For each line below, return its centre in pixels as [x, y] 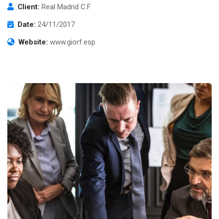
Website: [33, 42]
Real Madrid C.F [66, 7]
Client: [29, 7]
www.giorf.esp [73, 42]
